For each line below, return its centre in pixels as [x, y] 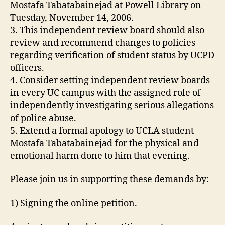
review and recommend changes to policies [103, 43]
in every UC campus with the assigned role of [105, 93]
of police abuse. [43, 118]
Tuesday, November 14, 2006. [72, 18]
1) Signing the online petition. [74, 203]
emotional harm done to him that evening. [100, 156]
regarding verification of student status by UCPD [112, 55]
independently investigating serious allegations [112, 105]
